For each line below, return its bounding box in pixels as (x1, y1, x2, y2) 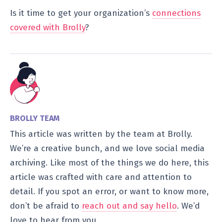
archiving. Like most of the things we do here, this (10, 158, 209, 168)
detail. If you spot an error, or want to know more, (10, 186, 209, 197)
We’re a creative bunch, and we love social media (10, 143, 205, 154)
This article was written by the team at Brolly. (10, 129, 192, 140)
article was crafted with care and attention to (10, 172, 192, 183)
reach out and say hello (82, 201, 177, 212)
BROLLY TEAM (10, 113, 59, 123)
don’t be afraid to (10, 201, 82, 212)
